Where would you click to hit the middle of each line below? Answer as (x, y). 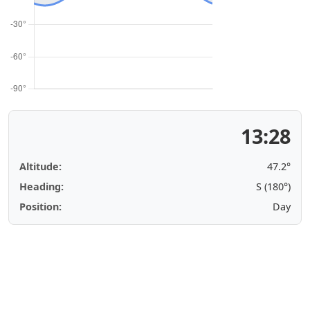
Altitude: (40, 166)
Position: (40, 207)
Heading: (42, 186)
